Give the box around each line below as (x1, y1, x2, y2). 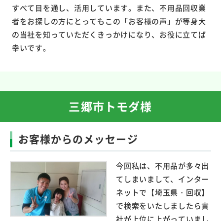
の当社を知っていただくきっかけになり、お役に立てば (11, 29, 206, 39)
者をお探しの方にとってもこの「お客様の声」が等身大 (11, 15, 206, 26)
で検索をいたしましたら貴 (116, 200, 209, 211)
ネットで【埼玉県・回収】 (116, 186, 209, 197)
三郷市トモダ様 (69, 97, 152, 114)
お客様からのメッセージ (18, 131, 138, 146)
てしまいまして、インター (116, 173, 209, 184)
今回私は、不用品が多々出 (116, 160, 209, 171)
